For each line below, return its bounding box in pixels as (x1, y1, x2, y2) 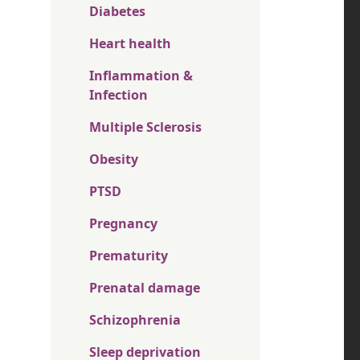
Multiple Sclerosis (89, 117, 202, 136)
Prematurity (89, 246, 168, 264)
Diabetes (89, 2, 145, 20)
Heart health (89, 34, 171, 52)
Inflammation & (89, 66, 193, 84)
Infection (89, 85, 148, 104)
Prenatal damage (89, 278, 200, 297)
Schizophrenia (89, 310, 181, 329)
